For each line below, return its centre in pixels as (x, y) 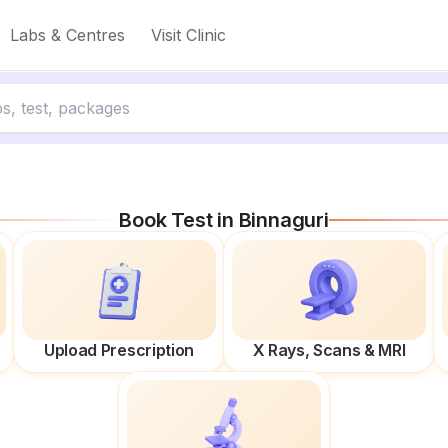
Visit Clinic (188, 35)
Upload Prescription (119, 350)
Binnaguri (283, 220)
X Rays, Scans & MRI (329, 350)
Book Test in (179, 220)
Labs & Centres (67, 35)
